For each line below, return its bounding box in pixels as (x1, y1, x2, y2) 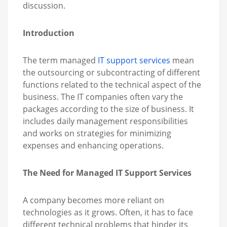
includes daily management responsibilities (23, 115, 188, 127)
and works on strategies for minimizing (23, 127, 171, 139)
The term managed (23, 54, 98, 66)
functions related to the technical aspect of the (23, 79, 201, 90)
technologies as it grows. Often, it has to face (23, 206, 193, 218)
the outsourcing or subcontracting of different (23, 66, 200, 78)
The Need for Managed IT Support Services (23, 167, 192, 178)
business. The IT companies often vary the (23, 91, 183, 102)
